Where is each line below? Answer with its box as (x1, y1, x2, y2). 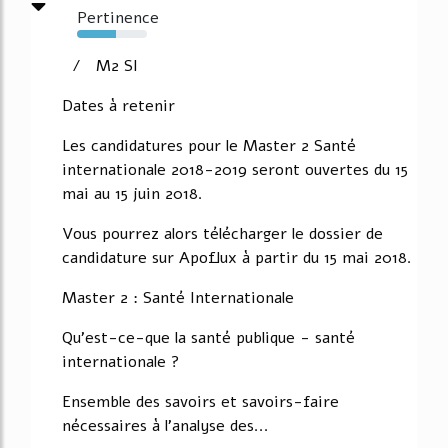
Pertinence (77, 6, 159, 29)
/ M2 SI (62, 54, 138, 77)
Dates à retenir (62, 94, 175, 117)
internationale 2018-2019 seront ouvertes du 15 (62, 158, 408, 181)
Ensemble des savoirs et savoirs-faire (62, 390, 339, 413)
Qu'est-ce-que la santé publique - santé (62, 326, 355, 349)
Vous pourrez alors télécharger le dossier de (62, 222, 383, 245)
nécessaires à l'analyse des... (62, 414, 269, 437)
